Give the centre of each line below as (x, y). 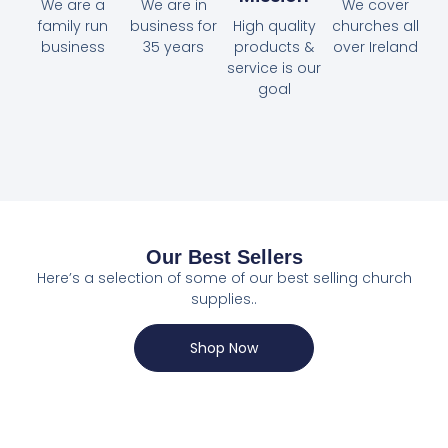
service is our (274, 68)
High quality (274, 26)
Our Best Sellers (224, 257)
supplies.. (224, 299)
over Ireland (375, 47)
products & (274, 47)
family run (72, 26)
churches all (375, 26)
